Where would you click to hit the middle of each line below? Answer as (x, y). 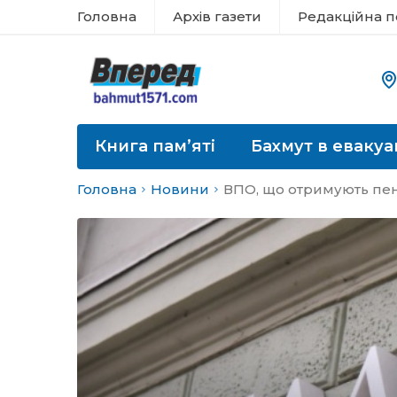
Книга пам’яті (155, 146)
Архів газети (217, 16)
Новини (180, 189)
